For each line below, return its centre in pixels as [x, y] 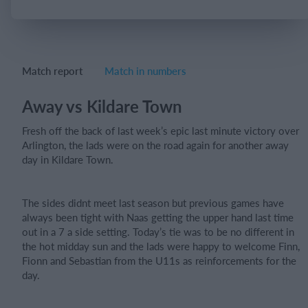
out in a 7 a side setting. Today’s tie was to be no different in [158, 231]
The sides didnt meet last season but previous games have [153, 202]
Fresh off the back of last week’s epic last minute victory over [161, 130]
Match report [52, 70]
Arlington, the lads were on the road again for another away [155, 145]
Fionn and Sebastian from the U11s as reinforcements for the [159, 260]
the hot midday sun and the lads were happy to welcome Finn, [161, 246]
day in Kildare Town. [68, 159]
